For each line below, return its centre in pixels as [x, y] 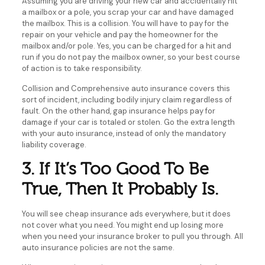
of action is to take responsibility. [82, 68]
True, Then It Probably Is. [120, 189]
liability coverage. [54, 144]
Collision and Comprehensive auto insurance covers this [126, 88]
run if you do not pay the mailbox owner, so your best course [131, 57]
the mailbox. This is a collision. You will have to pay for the [125, 23]
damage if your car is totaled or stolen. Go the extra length [128, 122]
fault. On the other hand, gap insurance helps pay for [118, 111]
